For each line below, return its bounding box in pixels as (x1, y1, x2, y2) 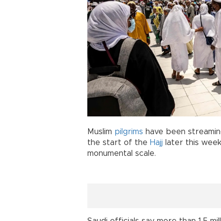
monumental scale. (87, 149, 156, 158)
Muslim (87, 128, 114, 136)
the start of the (87, 139, 150, 147)
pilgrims (114, 128, 143, 136)
